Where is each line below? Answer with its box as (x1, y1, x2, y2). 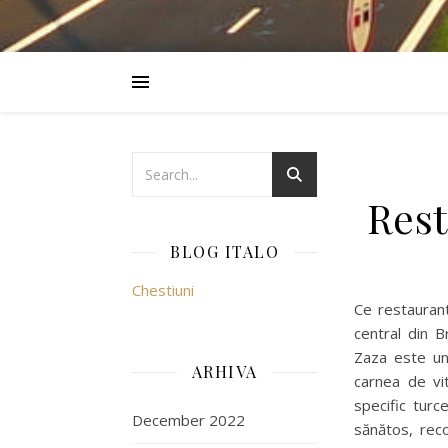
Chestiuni (132, 280, 194, 300)
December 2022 (132, 410, 245, 430)
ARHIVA (191, 361, 258, 382)
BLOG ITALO (170, 241, 279, 262)
